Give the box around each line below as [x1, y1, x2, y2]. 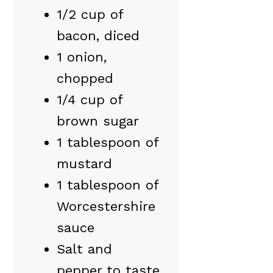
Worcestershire [57, 198, 155, 214]
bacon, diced [57, 27, 140, 43]
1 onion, [57, 49, 107, 65]
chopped [57, 70, 113, 86]
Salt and [57, 241, 112, 257]
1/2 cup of [57, 6, 123, 22]
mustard [57, 155, 112, 171]
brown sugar [57, 113, 139, 129]
